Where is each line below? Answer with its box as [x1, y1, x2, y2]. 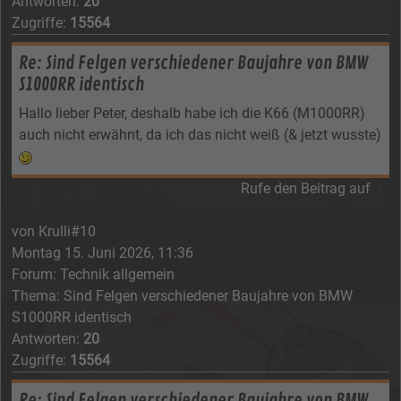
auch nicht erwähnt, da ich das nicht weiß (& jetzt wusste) [19, 125, 381, 143]
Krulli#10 [38, 222, 96, 240]
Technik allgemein [60, 265, 175, 283]
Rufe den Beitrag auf [241, 179, 371, 197]
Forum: [12, 265, 60, 283]
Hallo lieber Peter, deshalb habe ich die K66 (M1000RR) [19, 104, 365, 122]
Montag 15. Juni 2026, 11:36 [12, 243, 193, 261]
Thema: [12, 286, 64, 304]
